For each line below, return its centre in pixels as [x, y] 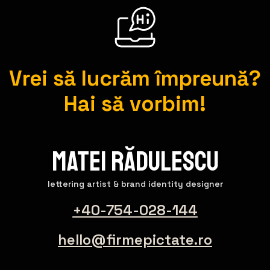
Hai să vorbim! [135, 149]
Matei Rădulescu [135, 207]
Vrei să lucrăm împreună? [135, 124]
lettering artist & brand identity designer [135, 229]
